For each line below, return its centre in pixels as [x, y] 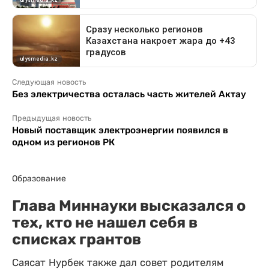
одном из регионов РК [63, 142]
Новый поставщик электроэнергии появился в [120, 130]
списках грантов [77, 239]
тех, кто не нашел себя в [105, 222]
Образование [39, 178]
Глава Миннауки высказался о [129, 205]
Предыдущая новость [52, 118]
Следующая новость [49, 82]
